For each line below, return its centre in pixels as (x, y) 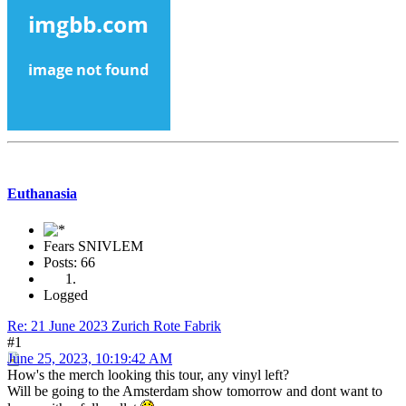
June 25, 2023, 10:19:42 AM (90, 358)
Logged (66, 295)
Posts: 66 (69, 262)
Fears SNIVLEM (93, 246)
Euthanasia (42, 194)
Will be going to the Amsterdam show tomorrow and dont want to (195, 391)
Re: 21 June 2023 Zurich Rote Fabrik (114, 325)
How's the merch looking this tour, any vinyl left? (148, 374)
